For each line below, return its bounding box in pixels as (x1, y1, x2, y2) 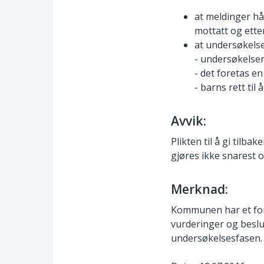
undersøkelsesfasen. (171, 232, 262, 245)
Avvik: (171, 111, 206, 129)
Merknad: (171, 180, 228, 197)
